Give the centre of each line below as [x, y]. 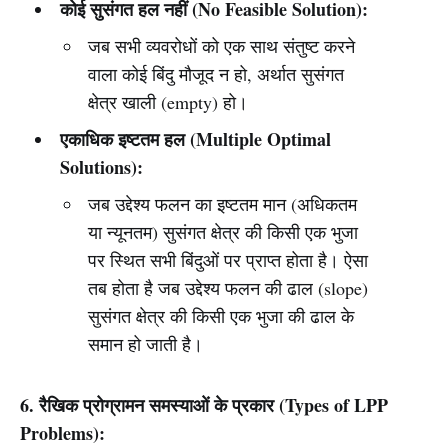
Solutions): [101, 167]
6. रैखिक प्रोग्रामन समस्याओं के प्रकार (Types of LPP [204, 405]
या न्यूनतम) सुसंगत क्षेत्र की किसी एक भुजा [223, 232]
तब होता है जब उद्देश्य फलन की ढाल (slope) [228, 288]
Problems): [62, 433]
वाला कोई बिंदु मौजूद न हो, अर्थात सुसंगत [216, 74]
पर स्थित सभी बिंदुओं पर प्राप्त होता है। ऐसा [228, 260]
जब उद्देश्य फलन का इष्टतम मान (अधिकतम [223, 204]
